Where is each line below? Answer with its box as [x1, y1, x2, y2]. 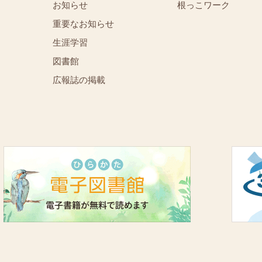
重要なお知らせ [53, 17, 115, 30]
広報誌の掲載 [53, 73, 106, 86]
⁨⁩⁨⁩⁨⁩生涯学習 [53, 36, 88, 49]
